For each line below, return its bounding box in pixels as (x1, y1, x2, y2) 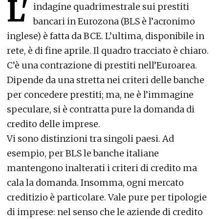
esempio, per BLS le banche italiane (7, 148, 159, 159)
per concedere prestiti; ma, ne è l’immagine (7, 89, 194, 100)
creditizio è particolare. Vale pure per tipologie (7, 192, 207, 203)
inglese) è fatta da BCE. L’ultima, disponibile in (7, 30, 204, 42)
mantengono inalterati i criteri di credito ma (7, 162, 197, 174)
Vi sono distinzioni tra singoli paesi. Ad (7, 133, 174, 144)
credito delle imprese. (7, 118, 100, 130)
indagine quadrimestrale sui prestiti (33, 1, 189, 12)
